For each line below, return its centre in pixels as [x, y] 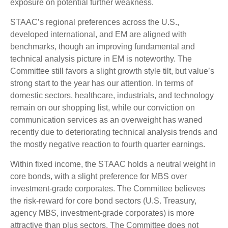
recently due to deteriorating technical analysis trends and [114, 132]
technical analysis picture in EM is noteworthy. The [101, 59]
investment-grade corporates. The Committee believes [108, 188]
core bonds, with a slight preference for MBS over [98, 176]
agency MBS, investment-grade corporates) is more [102, 213]
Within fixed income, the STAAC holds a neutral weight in [113, 164]
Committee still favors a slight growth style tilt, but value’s [112, 71]
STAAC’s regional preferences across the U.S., [95, 22]
